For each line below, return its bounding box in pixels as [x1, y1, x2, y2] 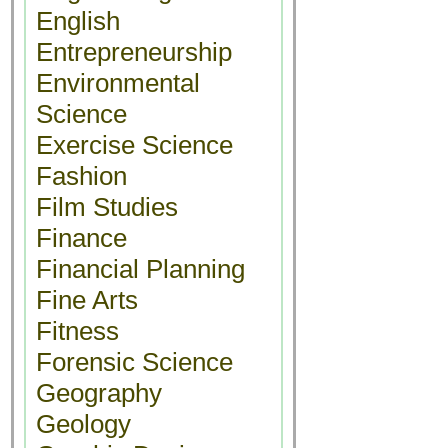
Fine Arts [36, 285, 138, 315]
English [36, 6, 120, 36]
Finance [36, 223, 127, 253]
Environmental [36, 68, 200, 98]
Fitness [36, 316, 119, 346]
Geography [36, 378, 162, 408]
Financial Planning [36, 254, 245, 284]
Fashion [36, 161, 127, 191]
